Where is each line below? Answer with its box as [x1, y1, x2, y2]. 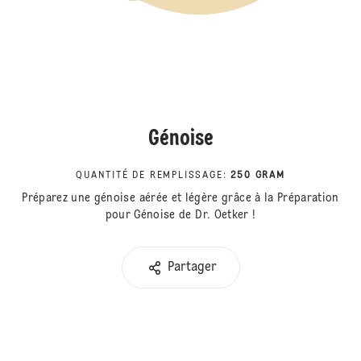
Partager [167, 261, 217, 274]
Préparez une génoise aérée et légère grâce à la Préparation [22, 193, 339, 204]
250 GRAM [230, 171, 285, 180]
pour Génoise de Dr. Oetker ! [105, 210, 256, 221]
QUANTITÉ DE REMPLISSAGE [76, 171, 223, 180]
